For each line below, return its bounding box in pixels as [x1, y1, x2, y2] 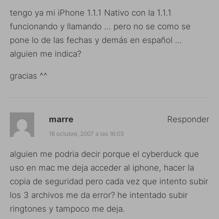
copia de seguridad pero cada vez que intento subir [10, 176, 208, 186]
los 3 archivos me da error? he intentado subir [10, 190, 188, 200]
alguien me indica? [10, 48, 81, 59]
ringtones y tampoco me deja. [10, 203, 125, 214]
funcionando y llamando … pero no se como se [10, 21, 191, 31]
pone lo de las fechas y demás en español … [10, 35, 182, 45]
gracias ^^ [10, 70, 47, 81]
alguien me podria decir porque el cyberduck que [10, 149, 199, 159]
